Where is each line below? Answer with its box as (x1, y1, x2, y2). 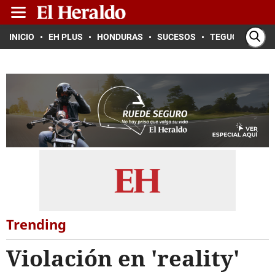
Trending (6, 215, 66, 233)
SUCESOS (157, 32, 196, 42)
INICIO (9, 32, 34, 42)
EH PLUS (48, 32, 83, 42)
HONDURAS (97, 32, 143, 42)
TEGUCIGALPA (210, 32, 267, 42)
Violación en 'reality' (6, 243, 239, 273)
